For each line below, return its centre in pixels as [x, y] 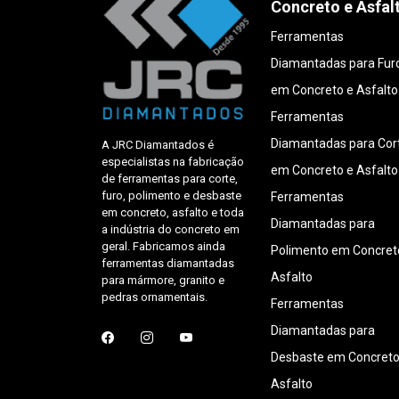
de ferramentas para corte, [170, 178]
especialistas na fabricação [173, 161]
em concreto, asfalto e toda [173, 212]
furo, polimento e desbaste [171, 195]
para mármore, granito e [163, 280]
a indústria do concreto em [171, 229]
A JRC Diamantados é [158, 144]
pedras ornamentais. [155, 297]
